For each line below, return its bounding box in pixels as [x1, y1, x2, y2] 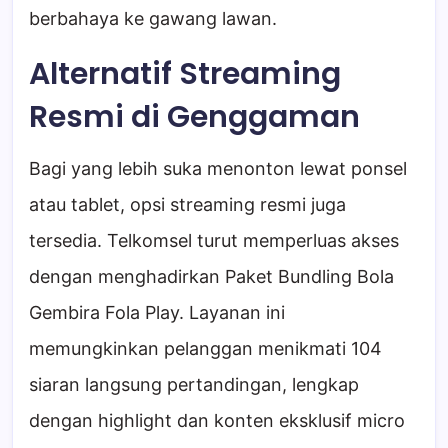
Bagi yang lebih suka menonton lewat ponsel [29, 158, 407, 180]
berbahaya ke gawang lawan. [29, 8, 277, 30]
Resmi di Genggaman [29, 96, 360, 139]
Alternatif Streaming [29, 53, 341, 96]
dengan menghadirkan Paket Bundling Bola [29, 266, 394, 288]
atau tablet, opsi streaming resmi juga [29, 194, 346, 216]
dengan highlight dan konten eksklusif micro [29, 410, 405, 432]
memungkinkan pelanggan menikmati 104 [29, 338, 382, 360]
